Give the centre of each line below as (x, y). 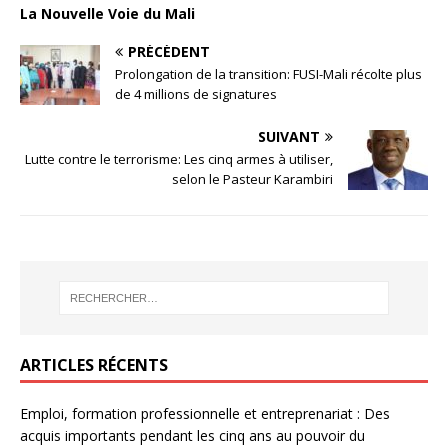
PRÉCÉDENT (169, 51)
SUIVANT (289, 136)
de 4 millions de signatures (196, 93)
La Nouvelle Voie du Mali (107, 13)
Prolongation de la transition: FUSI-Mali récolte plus (268, 73)
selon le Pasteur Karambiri (252, 178)
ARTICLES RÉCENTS (94, 365)
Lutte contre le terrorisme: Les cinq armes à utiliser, (179, 158)
